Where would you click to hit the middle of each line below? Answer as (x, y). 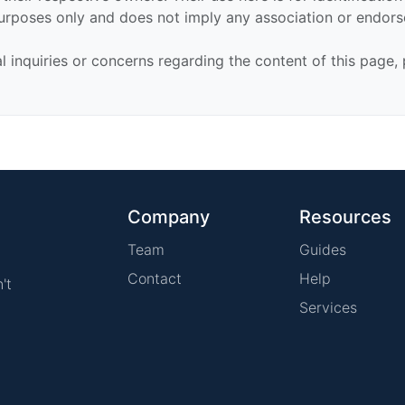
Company (169, 217)
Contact (155, 278)
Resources (345, 217)
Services (328, 307)
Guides (323, 250)
